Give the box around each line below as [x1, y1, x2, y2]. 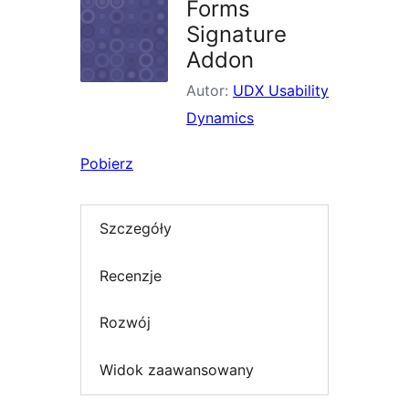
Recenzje [100, 266, 162, 285]
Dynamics [186, 109, 254, 127]
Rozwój [100, 313, 151, 332]
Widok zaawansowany [100, 360, 254, 379]
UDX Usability [233, 81, 329, 100]
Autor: [186, 81, 233, 100]
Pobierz [80, 154, 133, 173]
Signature [186, 21, 287, 47]
